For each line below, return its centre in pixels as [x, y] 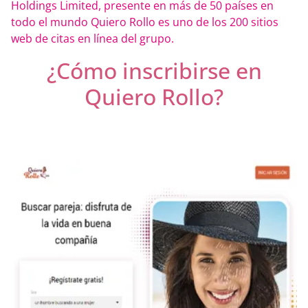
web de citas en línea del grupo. [92, 38]
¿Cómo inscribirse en [154, 70]
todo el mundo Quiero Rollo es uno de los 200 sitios [145, 22]
